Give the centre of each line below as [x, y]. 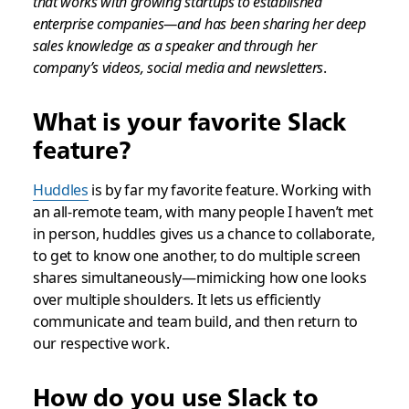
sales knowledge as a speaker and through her [174, 46]
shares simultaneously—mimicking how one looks [199, 277]
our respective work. [101, 343]
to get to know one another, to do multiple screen [197, 255]
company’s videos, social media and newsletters [178, 68]
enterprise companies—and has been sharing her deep [199, 24]
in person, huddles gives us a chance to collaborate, [204, 233]
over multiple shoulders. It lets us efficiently [176, 299]
